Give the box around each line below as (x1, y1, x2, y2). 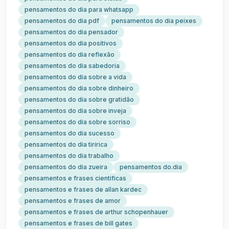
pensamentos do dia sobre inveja (25, 107, 126, 114)
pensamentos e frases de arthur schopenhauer (25, 208, 168, 216)
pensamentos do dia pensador (25, 28, 118, 36)
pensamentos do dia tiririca (25, 141, 107, 148)
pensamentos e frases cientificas (25, 174, 126, 182)
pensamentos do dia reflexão (25, 51, 114, 58)
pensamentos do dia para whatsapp (25, 6, 133, 13)
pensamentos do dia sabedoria (25, 62, 120, 70)
